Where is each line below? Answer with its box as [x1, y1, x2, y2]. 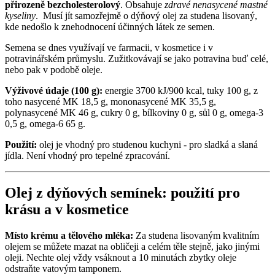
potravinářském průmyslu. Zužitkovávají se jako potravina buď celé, [5, 53, 268, 64]
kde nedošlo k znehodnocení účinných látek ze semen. [5, 21, 215, 33]
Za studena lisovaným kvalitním [136, 230, 259, 241]
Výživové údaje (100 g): [5, 85, 103, 96]
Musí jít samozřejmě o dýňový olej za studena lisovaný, [43, 10, 257, 21]
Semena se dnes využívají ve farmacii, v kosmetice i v [5, 42, 213, 53]
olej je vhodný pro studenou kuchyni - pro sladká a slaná [37, 139, 258, 150]
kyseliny [5, 10, 36, 21]
